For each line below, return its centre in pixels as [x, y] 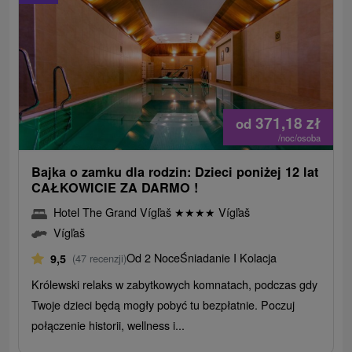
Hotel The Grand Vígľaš [114, 212]
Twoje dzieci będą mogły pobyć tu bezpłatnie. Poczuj [163, 305]
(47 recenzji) [100, 258]
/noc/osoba [299, 138]
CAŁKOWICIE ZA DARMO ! [115, 188]
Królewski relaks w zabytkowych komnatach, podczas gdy [175, 284]
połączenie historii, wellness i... [108, 325]
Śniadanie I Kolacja [229, 258]
